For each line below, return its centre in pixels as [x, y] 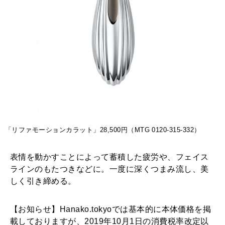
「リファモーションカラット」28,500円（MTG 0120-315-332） [103, 130]
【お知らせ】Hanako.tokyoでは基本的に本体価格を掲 [111, 209]
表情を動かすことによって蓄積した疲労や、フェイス [109, 157]
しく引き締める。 [43, 181]
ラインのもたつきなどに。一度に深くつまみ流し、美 [109, 169]
